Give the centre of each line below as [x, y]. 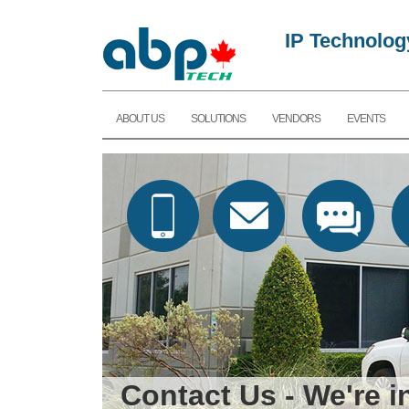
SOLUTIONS [218, 119]
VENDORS [296, 119]
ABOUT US [140, 119]
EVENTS [366, 119]
